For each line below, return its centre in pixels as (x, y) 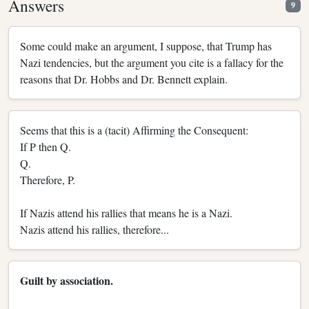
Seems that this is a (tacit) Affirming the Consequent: (134, 130)
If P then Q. (46, 146)
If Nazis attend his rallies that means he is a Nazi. (126, 212)
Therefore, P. (48, 179)
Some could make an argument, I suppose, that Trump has (146, 46)
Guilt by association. (67, 280)
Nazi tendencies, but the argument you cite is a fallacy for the (152, 62)
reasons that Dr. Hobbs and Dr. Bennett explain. (124, 79)
